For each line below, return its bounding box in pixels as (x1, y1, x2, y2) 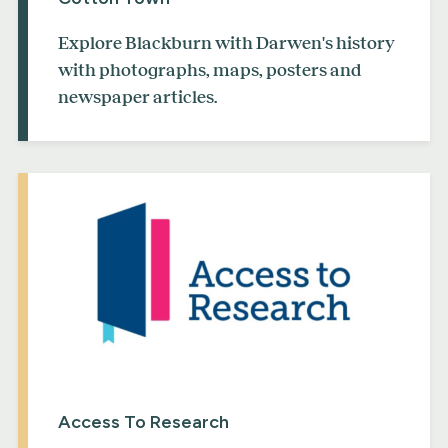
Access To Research (58, 411, 229, 434)
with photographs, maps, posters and (58, 59, 362, 80)
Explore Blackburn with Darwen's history (58, 32, 395, 53)
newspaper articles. (58, 86, 217, 107)
